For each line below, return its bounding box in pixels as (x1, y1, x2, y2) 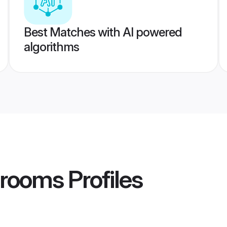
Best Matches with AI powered (23, 25, 182, 40)
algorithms (23, 40, 79, 54)
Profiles (63, 164, 142, 195)
